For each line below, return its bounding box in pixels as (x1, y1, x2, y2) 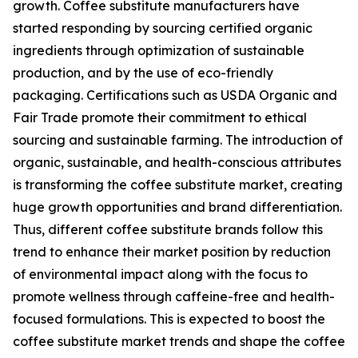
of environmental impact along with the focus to (13, 266, 308, 283)
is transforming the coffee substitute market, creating (13, 177, 343, 193)
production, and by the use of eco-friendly (13, 65, 273, 82)
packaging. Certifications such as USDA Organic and (13, 87, 337, 104)
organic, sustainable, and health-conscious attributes (13, 154, 341, 171)
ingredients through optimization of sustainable (13, 42, 304, 59)
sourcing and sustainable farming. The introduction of (13, 132, 343, 149)
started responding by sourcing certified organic (13, 20, 312, 37)
